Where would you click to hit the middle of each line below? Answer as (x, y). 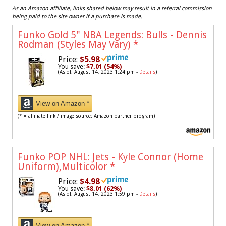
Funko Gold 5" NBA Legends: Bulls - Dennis (112, 35)
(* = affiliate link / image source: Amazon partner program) (86, 116)
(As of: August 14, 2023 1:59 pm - (99, 194)
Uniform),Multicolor (64, 167)
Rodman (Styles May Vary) (75, 45)
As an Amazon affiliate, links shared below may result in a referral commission (112, 9)
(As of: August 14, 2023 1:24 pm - (99, 72)
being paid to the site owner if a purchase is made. (77, 17)
